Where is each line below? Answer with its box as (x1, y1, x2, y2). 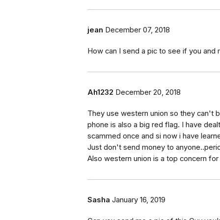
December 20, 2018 (115, 88, 181, 97)
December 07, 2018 (105, 26, 170, 35)
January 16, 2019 (112, 195, 165, 205)
